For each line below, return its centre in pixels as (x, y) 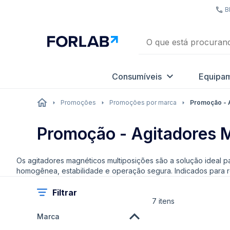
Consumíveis (137, 76)
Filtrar (65, 193)
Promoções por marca (143, 102)
